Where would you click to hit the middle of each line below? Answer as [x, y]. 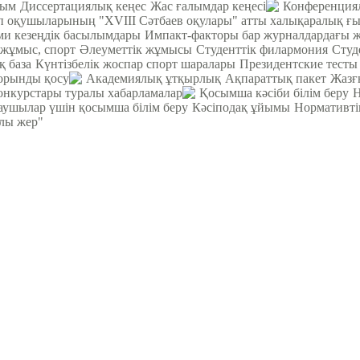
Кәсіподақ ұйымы [241, 107]
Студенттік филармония [262, 49]
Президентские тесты [299, 63]
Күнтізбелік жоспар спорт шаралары [135, 63]
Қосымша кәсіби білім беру [274, 92]
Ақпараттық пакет [276, 78]
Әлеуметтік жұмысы [136, 49]
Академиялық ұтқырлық [153, 78]
